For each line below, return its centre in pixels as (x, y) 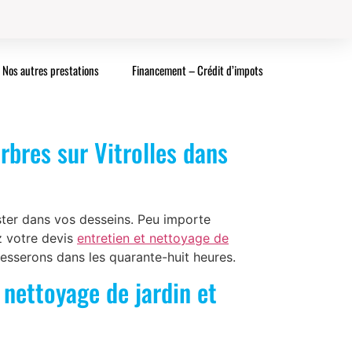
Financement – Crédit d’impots (198, 70)
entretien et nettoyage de (153, 238)
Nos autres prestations (51, 70)
